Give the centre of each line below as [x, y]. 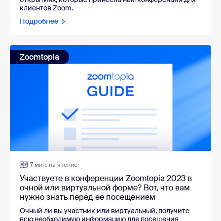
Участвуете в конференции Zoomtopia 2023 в [106, 178]
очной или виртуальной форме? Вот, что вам [105, 187]
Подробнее [39, 21]
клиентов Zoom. [46, 8]
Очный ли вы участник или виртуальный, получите [105, 210]
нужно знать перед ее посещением [88, 197]
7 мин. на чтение [54, 165]
